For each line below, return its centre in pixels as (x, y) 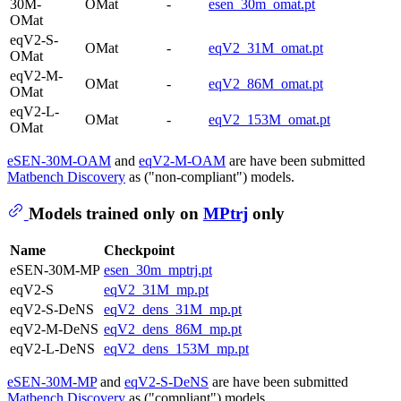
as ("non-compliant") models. (210, 176)
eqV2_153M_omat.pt (269, 119)
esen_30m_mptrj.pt (158, 270)
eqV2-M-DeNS (54, 329)
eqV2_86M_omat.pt (266, 83)
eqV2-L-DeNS (52, 349)
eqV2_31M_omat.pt (266, 47)
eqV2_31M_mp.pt (156, 290)
